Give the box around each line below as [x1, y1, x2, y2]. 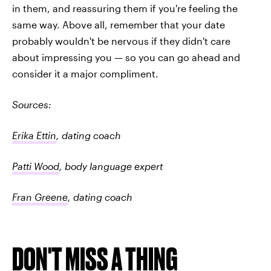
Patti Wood [12, 160, 59, 172]
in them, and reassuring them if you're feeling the [12, 2, 238, 15]
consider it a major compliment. [12, 68, 158, 80]
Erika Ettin [12, 129, 56, 142]
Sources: [12, 99, 51, 111]
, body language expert [59, 160, 163, 172]
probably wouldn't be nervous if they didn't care [12, 35, 230, 47]
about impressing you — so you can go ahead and [12, 51, 240, 64]
